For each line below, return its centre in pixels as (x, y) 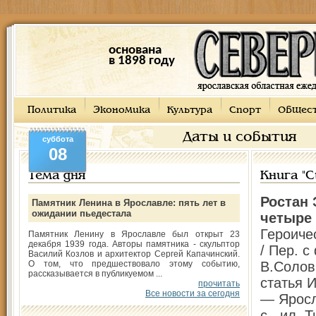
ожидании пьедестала (81, 213)
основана (135, 50)
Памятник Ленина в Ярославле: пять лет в (129, 203)
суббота (57, 139)
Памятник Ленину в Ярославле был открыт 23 (134, 234)
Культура (190, 110)
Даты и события (240, 138)
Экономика (122, 110)
